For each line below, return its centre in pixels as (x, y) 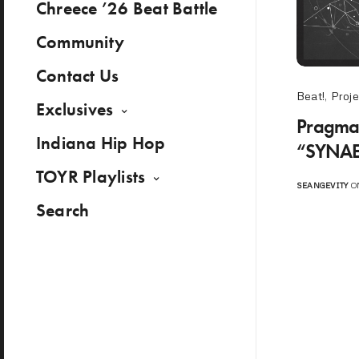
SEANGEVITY (323, 185)
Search (63, 210)
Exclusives (75, 109)
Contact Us (78, 76)
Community (81, 42)
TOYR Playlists (91, 177)
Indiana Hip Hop (101, 143)
